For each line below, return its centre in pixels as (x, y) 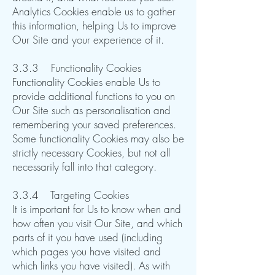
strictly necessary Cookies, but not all (91, 153)
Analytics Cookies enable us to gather (94, 11)
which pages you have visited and (87, 251)
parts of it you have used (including (87, 237)
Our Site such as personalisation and (91, 110)
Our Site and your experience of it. (88, 40)
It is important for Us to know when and (97, 209)
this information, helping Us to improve (94, 25)
